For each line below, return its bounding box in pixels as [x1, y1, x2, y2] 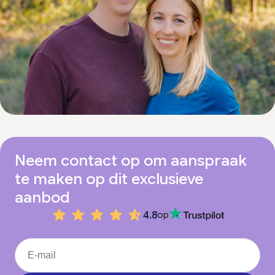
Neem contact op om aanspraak [15, 151, 247, 170]
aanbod [15, 188, 70, 207]
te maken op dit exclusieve [15, 169, 203, 188]
